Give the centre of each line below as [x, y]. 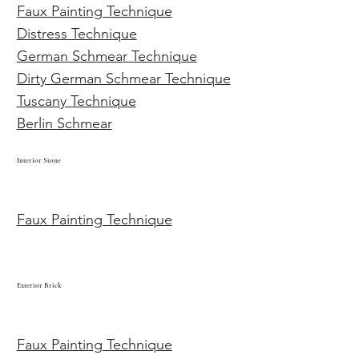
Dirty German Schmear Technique [123, 79]
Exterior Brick [39, 286]
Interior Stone [38, 161]
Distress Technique [77, 34]
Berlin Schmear [64, 124]
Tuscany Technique [76, 101]
